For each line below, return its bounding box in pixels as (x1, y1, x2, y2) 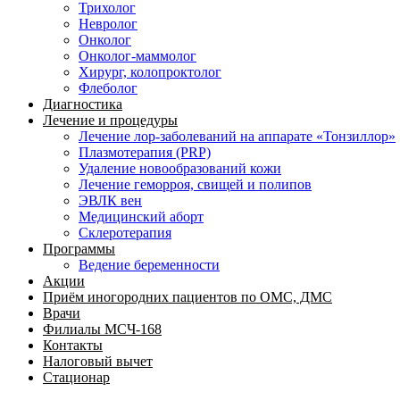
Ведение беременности (79, 256, 220, 272)
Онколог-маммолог (79, 47, 196, 63)
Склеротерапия (79, 224, 171, 240)
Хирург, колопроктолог (79, 63, 221, 79)
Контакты (43, 337, 103, 353)
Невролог (79, 15, 137, 31)
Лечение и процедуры (43, 112, 178, 128)
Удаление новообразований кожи (79, 160, 281, 176)
